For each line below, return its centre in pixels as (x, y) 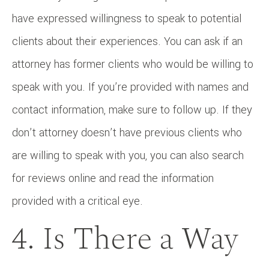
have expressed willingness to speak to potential (127, 18)
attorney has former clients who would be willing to (133, 64)
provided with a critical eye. (77, 201)
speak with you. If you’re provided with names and (130, 87)
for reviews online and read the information (113, 178)
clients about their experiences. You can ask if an (127, 41)
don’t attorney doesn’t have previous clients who (127, 132)
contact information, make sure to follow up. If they (132, 110)
